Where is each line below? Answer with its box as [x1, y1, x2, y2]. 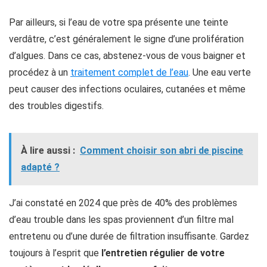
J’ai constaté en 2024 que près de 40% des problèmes [9, 197, 237, 209]
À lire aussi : [21, 144, 75, 156]
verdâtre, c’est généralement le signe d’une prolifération [9, 33, 244, 45]
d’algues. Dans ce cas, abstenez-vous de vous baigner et [9, 49, 246, 61]
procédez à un [9, 66, 70, 78]
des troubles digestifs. [9, 100, 104, 111]
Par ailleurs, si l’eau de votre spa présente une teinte [9, 16, 228, 28]
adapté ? [21, 161, 60, 173]
